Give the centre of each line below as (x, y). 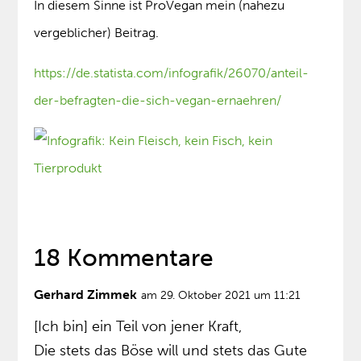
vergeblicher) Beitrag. (97, 33)
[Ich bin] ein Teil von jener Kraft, (138, 327)
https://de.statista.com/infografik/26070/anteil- (172, 73)
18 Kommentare (124, 258)
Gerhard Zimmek (86, 295)
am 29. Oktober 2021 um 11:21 (221, 296)
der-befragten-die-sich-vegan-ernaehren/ (158, 101)
